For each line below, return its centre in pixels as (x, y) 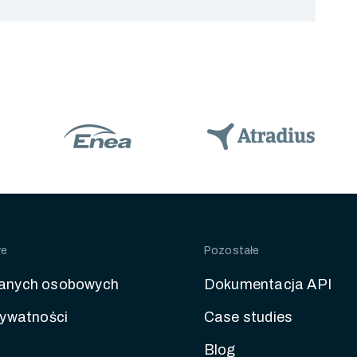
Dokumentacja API (267, 284)
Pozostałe (231, 251)
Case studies (248, 317)
